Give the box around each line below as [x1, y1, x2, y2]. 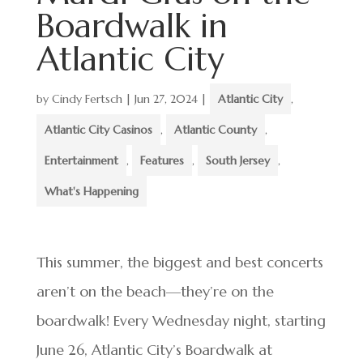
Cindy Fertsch [51, 92, 122, 106]
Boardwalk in [36, 5, 228, 46]
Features [139, 153, 184, 168]
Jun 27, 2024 [134, 92, 198, 106]
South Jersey [205, 153, 270, 168]
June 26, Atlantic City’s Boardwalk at [36, 340, 272, 359]
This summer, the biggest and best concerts [36, 253, 323, 271]
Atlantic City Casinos [44, 122, 152, 137]
